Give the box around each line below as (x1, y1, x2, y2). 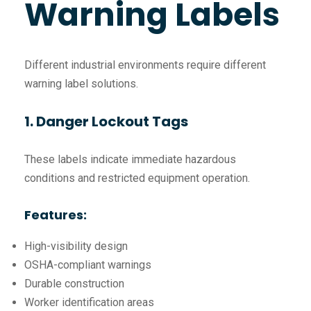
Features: (24, 206, 87, 224)
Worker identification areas (24, 296, 154, 310)
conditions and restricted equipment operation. (24, 171, 250, 185)
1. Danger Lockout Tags (24, 112, 188, 132)
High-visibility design (24, 239, 128, 253)
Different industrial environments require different (24, 58, 266, 72)
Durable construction (24, 277, 124, 291)
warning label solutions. (24, 77, 138, 91)
